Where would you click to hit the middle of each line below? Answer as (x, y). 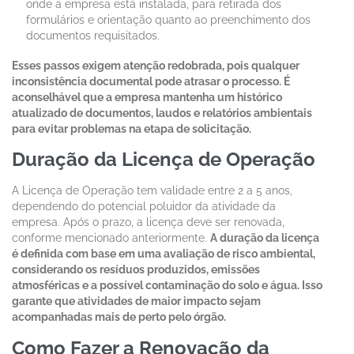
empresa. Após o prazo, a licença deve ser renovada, (148, 222)
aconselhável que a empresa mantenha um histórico (147, 97)
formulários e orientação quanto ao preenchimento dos (169, 19)
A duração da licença (265, 238)
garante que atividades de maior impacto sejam (136, 301)
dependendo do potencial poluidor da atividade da (144, 207)
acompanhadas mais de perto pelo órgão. (119, 317)
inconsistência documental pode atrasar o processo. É (151, 81)
